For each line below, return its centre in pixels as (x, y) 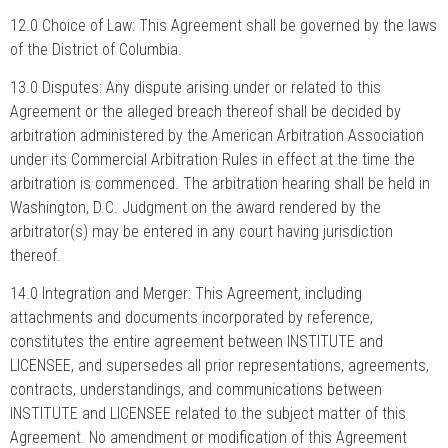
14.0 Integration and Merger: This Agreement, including (186, 294)
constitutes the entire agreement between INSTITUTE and (196, 342)
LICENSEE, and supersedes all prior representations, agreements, (219, 366)
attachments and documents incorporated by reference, (191, 318)
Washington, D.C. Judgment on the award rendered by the (195, 207)
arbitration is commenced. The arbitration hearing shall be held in (220, 183)
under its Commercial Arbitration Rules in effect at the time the (212, 159)
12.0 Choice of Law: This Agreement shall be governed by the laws (223, 25)
